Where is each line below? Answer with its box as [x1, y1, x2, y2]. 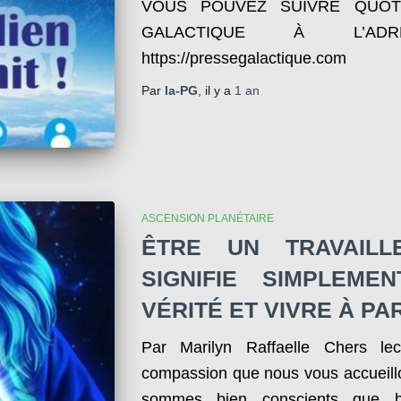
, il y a [197, 82, 235, 98]
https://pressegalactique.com [141, 48, 346, 67]
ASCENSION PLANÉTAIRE [141, 211, 274, 225]
